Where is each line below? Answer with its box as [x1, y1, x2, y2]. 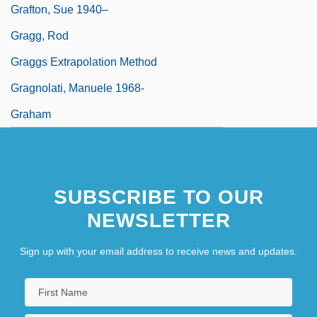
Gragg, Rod [11, 29, 69, 42]
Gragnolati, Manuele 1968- [11, 81, 144, 94]
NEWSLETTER [86, 209, 231, 231]
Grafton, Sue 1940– [11, 3, 108, 16]
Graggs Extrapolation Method [11, 55, 157, 68]
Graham [11, 108, 51, 120]
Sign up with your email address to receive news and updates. [20, 245, 297, 257]
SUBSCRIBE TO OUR [53, 185, 264, 208]
